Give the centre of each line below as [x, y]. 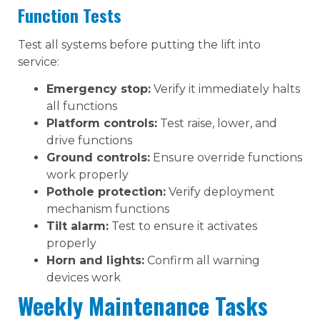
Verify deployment [220, 192]
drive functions [89, 141]
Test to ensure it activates [183, 226]
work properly [87, 175]
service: [39, 61]
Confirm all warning [202, 261]
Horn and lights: [95, 261]
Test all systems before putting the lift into [139, 44]
